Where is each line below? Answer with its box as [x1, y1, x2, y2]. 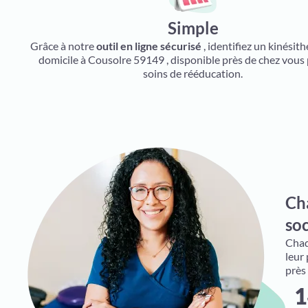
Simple [167, 18, 219, 38]
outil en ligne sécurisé [96, 39, 201, 52]
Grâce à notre [30, 39, 96, 52]
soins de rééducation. [143, 67, 243, 80]
